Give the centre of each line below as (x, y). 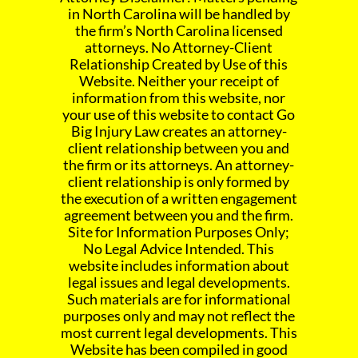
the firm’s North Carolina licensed (179, 31)
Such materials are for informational (179, 299)
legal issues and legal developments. (179, 282)
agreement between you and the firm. (179, 215)
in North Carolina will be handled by (179, 14)
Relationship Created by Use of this (179, 64)
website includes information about (179, 266)
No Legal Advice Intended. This (179, 249)
